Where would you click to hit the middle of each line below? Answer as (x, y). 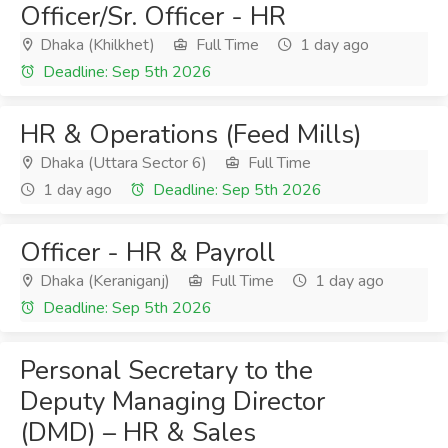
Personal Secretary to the (166, 370)
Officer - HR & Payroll (147, 252)
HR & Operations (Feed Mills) (191, 134)
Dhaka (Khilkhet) (95, 45)
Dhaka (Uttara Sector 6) (121, 163)
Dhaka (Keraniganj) (103, 281)
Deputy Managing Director (172, 401)
